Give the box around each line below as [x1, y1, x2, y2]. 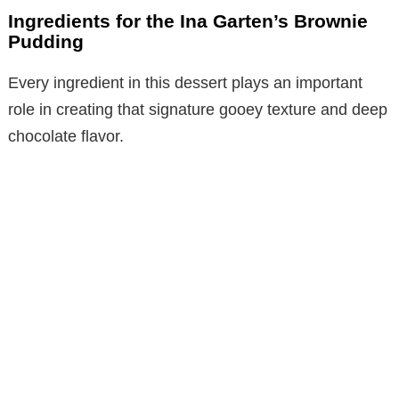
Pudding [8, 30, 84, 52]
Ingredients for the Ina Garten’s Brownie [8, 10, 368, 31]
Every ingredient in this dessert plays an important [8, 73, 362, 92]
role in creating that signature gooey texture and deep [8, 100, 387, 118]
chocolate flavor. [8, 126, 124, 145]
